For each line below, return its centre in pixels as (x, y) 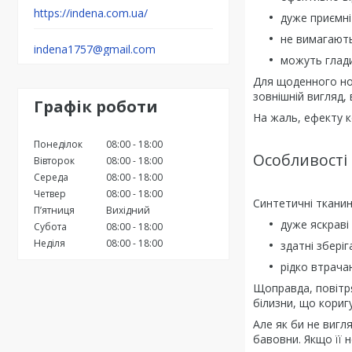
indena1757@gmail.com (95, 49)
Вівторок (54, 161)
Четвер (50, 194)
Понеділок (58, 144)
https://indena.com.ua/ (91, 13)
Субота (50, 227)
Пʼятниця (54, 210)
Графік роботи (96, 106)
